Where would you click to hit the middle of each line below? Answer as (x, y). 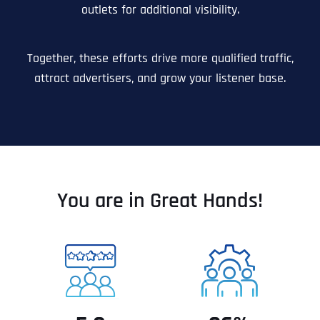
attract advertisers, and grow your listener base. (160, 79)
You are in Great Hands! (160, 201)
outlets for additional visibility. (160, 10)
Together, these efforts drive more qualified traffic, (160, 59)
